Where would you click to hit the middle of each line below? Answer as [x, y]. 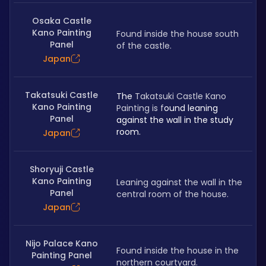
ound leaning [191, 108]
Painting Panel [61, 255]
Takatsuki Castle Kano [180, 96]
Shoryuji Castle [61, 169]
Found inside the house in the [178, 251]
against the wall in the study [175, 120]
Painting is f [140, 108]
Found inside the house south [178, 34]
